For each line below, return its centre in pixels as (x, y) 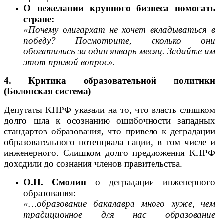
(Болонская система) (47, 91)
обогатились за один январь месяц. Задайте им (119, 51)
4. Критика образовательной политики (109, 80)
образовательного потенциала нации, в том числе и (109, 142)
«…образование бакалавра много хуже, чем (119, 203)
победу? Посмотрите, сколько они (119, 40)
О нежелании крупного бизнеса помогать (119, 8)
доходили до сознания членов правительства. (93, 163)
